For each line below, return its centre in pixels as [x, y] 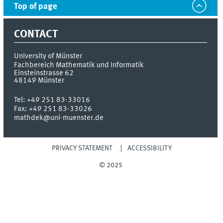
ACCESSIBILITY [150, 149]
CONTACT [36, 34]
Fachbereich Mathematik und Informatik [79, 65]
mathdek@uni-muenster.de [59, 118]
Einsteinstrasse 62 [44, 73]
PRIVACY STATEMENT [82, 149]
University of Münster [48, 56]
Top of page [36, 6]
